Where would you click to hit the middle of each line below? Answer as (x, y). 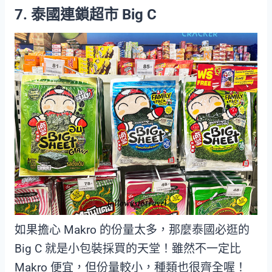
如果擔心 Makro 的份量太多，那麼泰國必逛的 (132, 230)
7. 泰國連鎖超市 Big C (86, 15)
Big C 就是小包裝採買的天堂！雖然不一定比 (128, 249)
